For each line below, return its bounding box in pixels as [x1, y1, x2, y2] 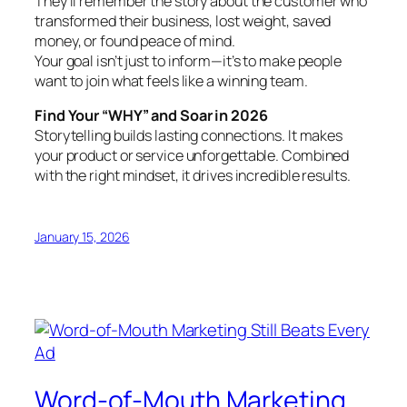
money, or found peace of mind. [35, 31, 235, 52]
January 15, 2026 [35, 227, 130, 245]
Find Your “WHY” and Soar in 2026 [35, 105, 268, 126]
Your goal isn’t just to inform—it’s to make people [35, 51, 342, 72]
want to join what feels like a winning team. [35, 71, 308, 92]
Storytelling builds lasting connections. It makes [35, 125, 343, 146]
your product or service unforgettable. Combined [35, 145, 350, 166]
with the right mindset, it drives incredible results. [35, 165, 351, 186]
